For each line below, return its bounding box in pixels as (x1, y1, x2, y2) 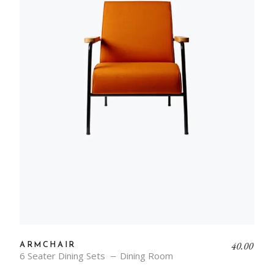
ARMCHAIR (20, 241, 76, 250)
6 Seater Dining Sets (20, 250, 105, 262)
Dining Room (120, 250, 173, 262)
